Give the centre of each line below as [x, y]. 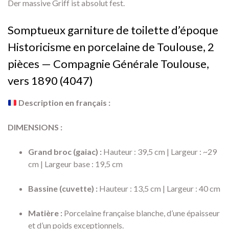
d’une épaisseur [192, 213]
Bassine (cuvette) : [63, 189]
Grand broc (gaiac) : [65, 152]
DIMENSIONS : [35, 127]
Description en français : [65, 103]
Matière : [45, 213]
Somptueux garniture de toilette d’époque [113, 30]
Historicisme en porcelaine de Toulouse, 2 [111, 47]
